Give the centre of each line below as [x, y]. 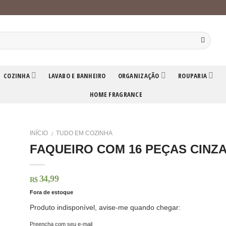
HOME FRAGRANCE [116, 94]
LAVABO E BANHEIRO [77, 75]
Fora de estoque [51, 192]
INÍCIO [39, 133]
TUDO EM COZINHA [84, 133]
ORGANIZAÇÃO [138, 75]
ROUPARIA [193, 75]
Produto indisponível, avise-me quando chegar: [105, 207]
